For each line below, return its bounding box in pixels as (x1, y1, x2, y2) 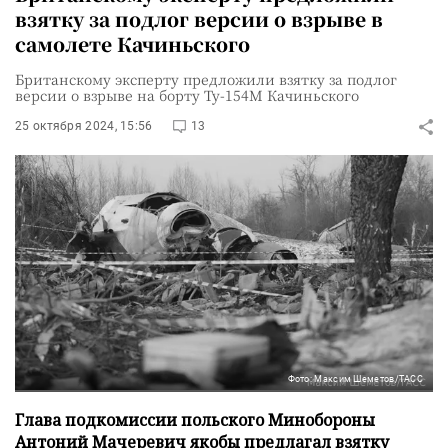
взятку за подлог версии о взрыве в (15, 5, 383, 32)
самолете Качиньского (15, 30, 250, 57)
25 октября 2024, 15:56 (15, 119, 153, 133)
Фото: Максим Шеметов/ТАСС (287, 373, 423, 384)
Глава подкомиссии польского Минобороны (15, 408, 375, 431)
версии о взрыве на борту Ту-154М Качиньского (15, 85, 359, 105)
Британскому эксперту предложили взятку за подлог (15, 69, 397, 89)
